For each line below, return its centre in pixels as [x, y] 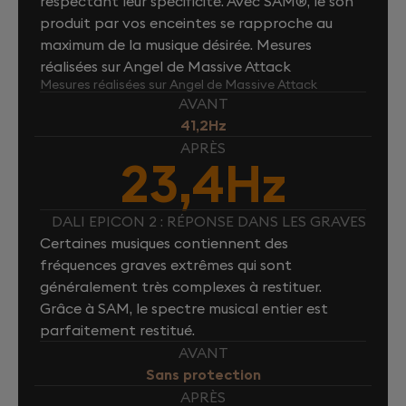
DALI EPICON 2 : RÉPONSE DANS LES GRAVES [209, 221]
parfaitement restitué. [117, 329]
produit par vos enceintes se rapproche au [186, 22]
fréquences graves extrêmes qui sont [166, 264]
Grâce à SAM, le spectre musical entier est [184, 308]
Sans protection [203, 374]
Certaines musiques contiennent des [164, 242]
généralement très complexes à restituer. [181, 286]
